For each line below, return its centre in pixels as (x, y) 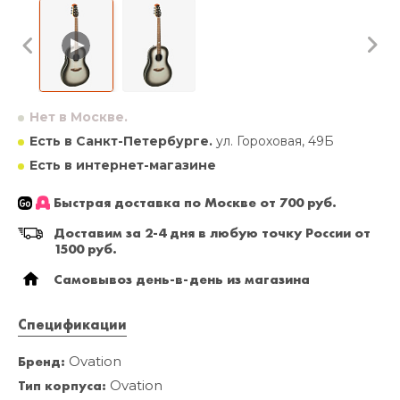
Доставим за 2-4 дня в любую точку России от (212, 233)
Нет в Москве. (79, 117)
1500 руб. (85, 250)
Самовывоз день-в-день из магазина (182, 280)
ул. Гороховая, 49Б (273, 142)
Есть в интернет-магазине (123, 166)
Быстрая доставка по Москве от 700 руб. (195, 203)
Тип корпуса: (62, 386)
